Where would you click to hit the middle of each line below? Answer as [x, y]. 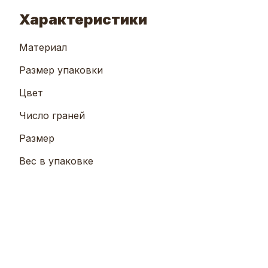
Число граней [52, 116]
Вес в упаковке [56, 161]
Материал [43, 48]
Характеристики [83, 20]
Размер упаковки [61, 70]
